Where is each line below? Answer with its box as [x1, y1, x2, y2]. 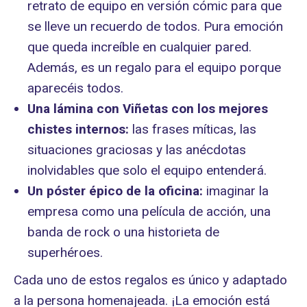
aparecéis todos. [27, 80, 123, 97]
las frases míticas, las [129, 121, 256, 138]
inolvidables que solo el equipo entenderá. [27, 162, 267, 179]
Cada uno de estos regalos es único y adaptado [14, 272, 287, 288]
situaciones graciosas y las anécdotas [27, 142, 246, 158]
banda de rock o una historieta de [27, 224, 219, 241]
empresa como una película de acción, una [27, 204, 271, 220]
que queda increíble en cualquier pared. [27, 39, 251, 56]
